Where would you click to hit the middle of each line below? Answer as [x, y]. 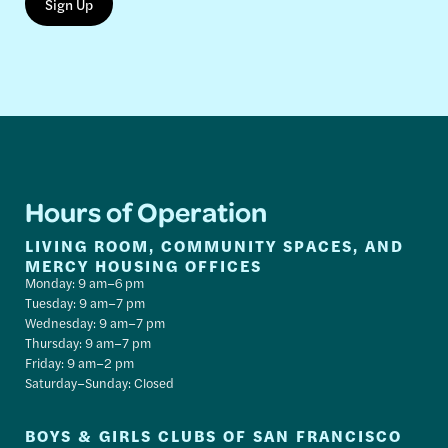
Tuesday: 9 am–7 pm [85, 303]
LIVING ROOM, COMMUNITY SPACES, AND [215, 246]
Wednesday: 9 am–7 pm [95, 323]
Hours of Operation [146, 211]
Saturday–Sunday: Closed [100, 383]
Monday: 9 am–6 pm [85, 283]
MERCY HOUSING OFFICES [144, 266]
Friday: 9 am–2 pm [80, 363]
